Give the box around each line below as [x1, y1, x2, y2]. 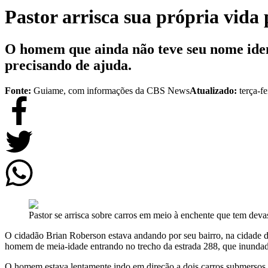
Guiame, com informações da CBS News [33, 85, 190, 96]
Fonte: [5, 85, 31, 96]
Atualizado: [190, 85, 239, 96]
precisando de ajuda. [5, 57, 132, 73]
